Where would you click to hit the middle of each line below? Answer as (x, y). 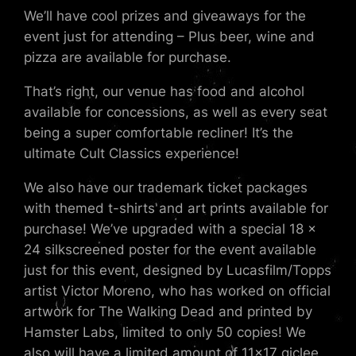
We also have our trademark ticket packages (166, 187)
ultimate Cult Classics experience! (132, 153)
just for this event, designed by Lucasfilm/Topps (178, 270)
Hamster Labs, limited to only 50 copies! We (165, 332)
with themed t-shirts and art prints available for (176, 208)
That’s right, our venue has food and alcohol (164, 91)
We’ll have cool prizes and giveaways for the (165, 16)
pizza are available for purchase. (128, 58)
